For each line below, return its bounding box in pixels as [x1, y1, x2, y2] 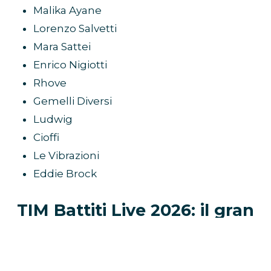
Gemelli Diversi [33, 94, 112, 107]
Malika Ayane [33, 4, 102, 16]
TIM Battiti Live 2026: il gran [17, 200, 254, 220]
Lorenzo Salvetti [33, 22, 117, 34]
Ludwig [33, 113, 73, 125]
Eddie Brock [33, 167, 97, 180]
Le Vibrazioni [33, 149, 99, 162]
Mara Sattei [33, 40, 91, 53]
